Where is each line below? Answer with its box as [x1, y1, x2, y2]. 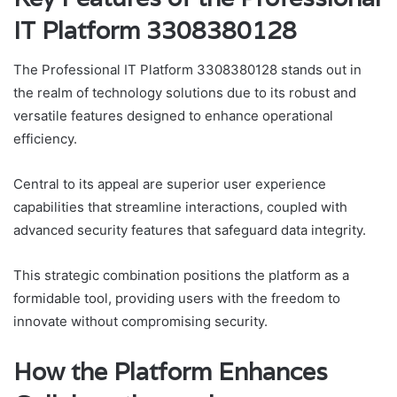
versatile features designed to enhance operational [13, 107, 333, 125]
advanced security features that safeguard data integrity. [13, 222, 366, 239]
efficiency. [13, 130, 77, 148]
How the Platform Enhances [13, 356, 328, 388]
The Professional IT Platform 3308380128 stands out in [13, 61, 362, 79]
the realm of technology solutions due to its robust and [13, 84, 356, 102]
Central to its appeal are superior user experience [13, 175, 326, 193]
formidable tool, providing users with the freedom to [13, 290, 340, 307]
